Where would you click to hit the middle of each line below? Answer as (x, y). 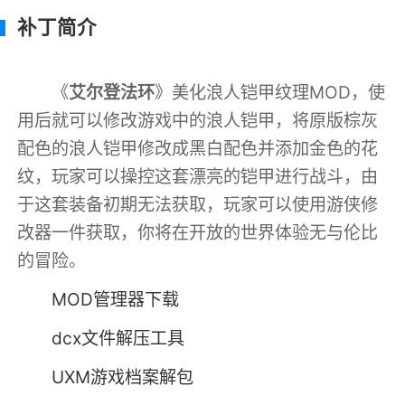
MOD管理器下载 (116, 299)
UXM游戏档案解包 (123, 377)
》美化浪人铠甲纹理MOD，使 (270, 92)
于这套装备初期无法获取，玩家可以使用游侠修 (198, 204)
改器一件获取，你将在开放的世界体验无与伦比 (198, 232)
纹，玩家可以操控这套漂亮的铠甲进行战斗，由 (198, 176)
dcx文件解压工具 (118, 338)
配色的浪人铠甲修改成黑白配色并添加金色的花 (198, 148)
